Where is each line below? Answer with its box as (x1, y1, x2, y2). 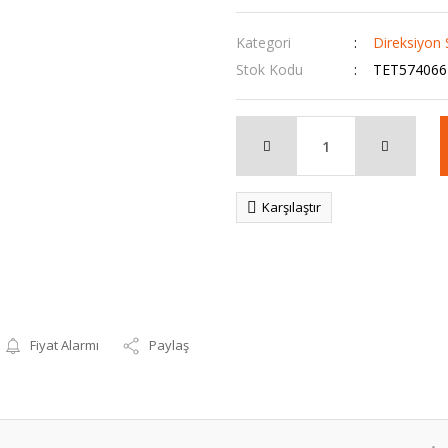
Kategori (236, 33, 291, 52)
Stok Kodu (236, 60, 303, 79)
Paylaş (149, 336, 190, 354)
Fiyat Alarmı (30, 336, 100, 354)
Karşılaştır (262, 198, 321, 216)
